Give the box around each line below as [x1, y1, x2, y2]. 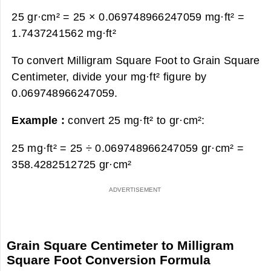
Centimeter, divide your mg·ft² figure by [11, 70, 207, 83]
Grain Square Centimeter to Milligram [7, 238, 235, 252]
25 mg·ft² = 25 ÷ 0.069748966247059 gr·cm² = [11, 141, 244, 154]
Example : [11, 114, 68, 127]
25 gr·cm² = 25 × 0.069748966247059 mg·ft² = [11, 10, 245, 23]
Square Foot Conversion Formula [7, 252, 211, 267]
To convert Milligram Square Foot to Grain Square [11, 53, 260, 67]
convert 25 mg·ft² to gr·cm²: [68, 114, 205, 127]
